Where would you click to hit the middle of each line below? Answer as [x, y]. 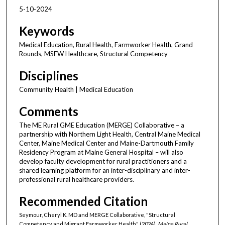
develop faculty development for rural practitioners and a [103, 161]
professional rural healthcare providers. [77, 179]
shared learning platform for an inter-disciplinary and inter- [105, 170]
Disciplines [49, 75]
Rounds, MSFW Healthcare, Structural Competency [93, 53]
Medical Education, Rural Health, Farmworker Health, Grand [106, 44]
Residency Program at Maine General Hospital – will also [101, 152]
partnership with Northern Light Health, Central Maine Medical [110, 134]
